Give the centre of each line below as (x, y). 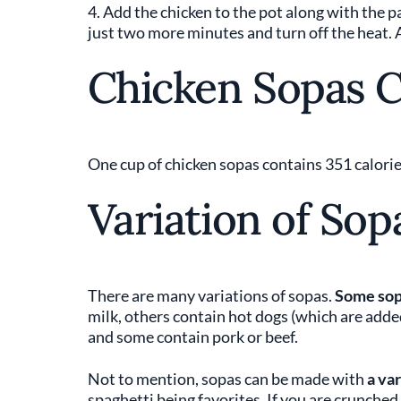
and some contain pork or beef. (192, 337)
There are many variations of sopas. (211, 295)
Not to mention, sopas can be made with (227, 379)
